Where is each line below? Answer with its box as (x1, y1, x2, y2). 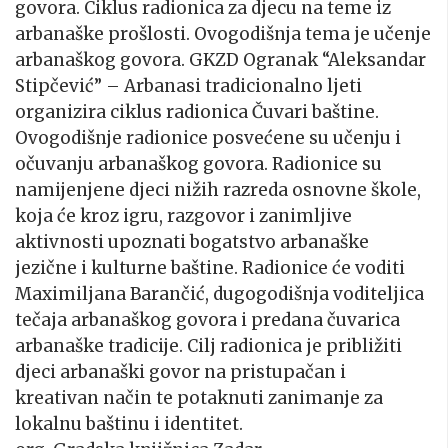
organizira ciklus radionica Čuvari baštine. (15, 101, 379, 124)
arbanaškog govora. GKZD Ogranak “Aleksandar (15, 49, 426, 72)
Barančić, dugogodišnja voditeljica (126, 283, 424, 306)
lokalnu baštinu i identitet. (15, 413, 243, 436)
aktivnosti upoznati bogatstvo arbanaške (15, 231, 369, 254)
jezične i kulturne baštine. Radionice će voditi (15, 257, 405, 280)
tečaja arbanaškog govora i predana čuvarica (15, 309, 400, 332)
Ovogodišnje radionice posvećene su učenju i (15, 127, 401, 150)
